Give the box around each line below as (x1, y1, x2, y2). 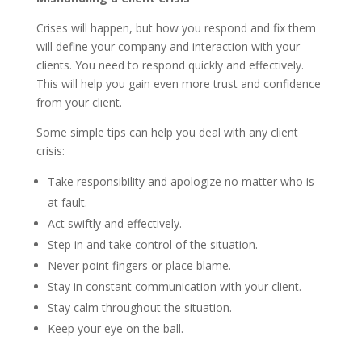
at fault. (47, 195, 87, 210)
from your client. (36, 95, 122, 110)
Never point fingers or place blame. (47, 258, 231, 273)
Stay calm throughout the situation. (47, 300, 232, 315)
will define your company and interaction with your (36, 39, 300, 54)
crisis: (36, 143, 65, 158)
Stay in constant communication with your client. (47, 279, 301, 294)
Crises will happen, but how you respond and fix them (36, 20, 316, 36)
